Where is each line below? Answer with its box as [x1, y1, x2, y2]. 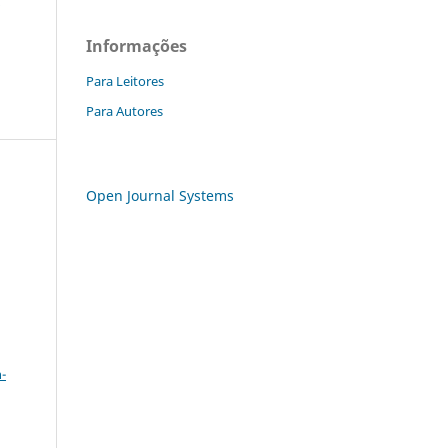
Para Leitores [86, 71, 164, 90]
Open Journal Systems [86, 185, 234, 205]
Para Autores [86, 101, 163, 120]
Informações [86, 34, 187, 57]
